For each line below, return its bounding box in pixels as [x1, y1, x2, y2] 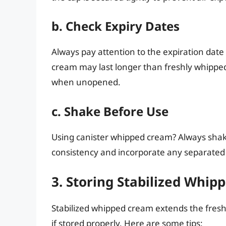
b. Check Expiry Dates [51, 18, 180, 35]
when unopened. [51, 76, 121, 88]
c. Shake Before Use [51, 102, 168, 120]
